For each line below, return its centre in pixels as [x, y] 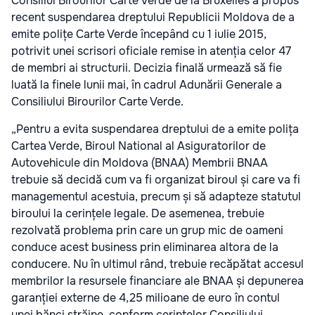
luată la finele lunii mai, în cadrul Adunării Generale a [147, 84]
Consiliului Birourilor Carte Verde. [97, 101]
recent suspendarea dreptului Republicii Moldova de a [153, 17]
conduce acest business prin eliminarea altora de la [145, 247]
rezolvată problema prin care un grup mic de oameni [147, 230]
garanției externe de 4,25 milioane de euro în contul [146, 297]
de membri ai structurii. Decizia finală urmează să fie [147, 67]
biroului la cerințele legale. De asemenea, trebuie [138, 213]
